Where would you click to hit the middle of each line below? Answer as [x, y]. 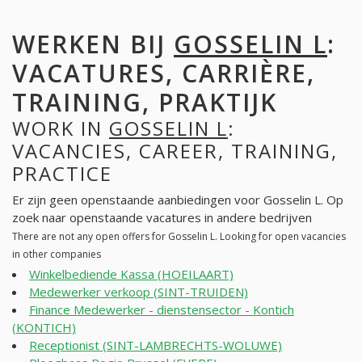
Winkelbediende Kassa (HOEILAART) [131, 274]
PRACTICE [62, 173]
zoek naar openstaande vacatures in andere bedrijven [162, 218]
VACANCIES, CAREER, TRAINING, [175, 150]
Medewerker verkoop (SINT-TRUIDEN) [139, 292]
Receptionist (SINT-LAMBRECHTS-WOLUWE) [156, 345]
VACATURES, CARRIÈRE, [164, 73]
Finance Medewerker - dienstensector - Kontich [162, 310]
